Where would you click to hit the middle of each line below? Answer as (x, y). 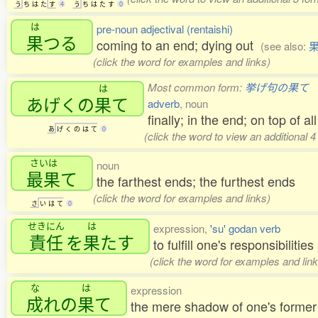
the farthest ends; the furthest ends (196, 181)
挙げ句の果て (277, 87)
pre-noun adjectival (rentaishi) (165, 29)
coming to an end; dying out (179, 45)
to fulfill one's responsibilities (234, 245)
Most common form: (196, 87)
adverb (164, 104)
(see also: (285, 46)
